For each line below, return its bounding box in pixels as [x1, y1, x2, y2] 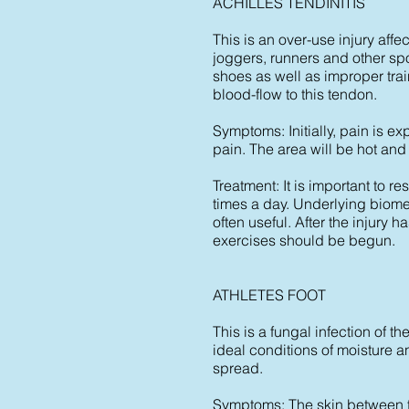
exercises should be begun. [213, 231, 395, 249]
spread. [213, 359, 263, 377]
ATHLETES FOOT [213, 286, 326, 304]
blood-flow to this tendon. [213, 85, 377, 103]
